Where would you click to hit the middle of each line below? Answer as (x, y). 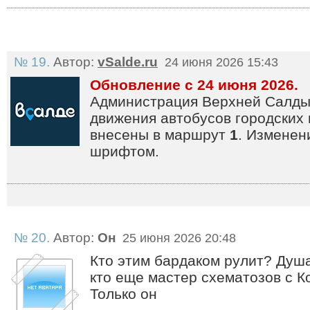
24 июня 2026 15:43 (220, 62)
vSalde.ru (128, 62)
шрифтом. (125, 151)
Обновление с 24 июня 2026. (194, 85)
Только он (124, 294)
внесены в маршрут (160, 135)
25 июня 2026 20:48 (177, 238)
